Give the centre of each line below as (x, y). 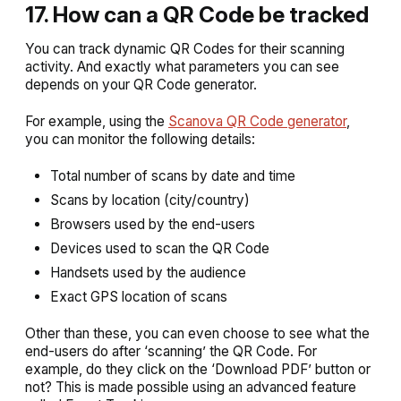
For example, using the (97, 121)
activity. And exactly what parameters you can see (182, 66)
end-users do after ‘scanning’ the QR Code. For (171, 351)
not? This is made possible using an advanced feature (191, 387)
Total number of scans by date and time (173, 175)
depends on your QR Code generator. (141, 84)
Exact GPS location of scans (139, 296)
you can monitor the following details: (140, 139)
